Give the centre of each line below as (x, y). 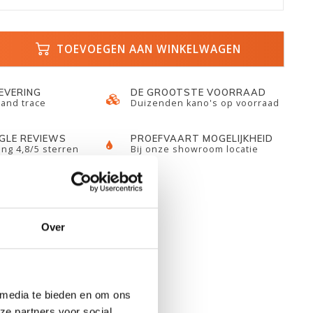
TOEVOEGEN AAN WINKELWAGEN (147, 49)
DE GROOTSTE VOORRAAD (199, 92)
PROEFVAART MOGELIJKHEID (202, 138)
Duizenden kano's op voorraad (205, 103)
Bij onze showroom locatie (195, 149)
